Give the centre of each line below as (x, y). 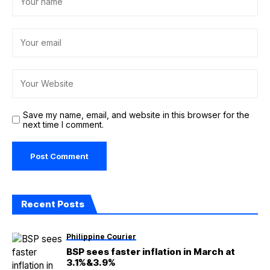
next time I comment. (63, 124)
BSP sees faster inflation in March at (151, 252)
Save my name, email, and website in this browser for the (136, 115)
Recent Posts (53, 204)
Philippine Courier (101, 237)
